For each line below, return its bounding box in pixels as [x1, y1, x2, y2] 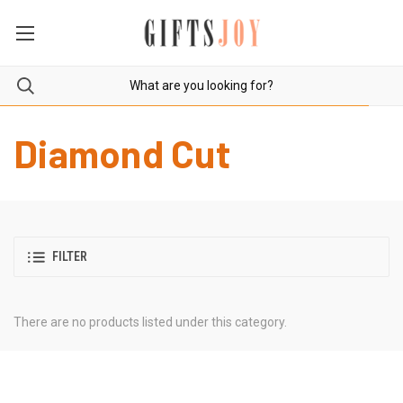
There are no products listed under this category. [13, 314, 287, 329]
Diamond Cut [13, 130, 230, 175]
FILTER [52, 249, 87, 264]
